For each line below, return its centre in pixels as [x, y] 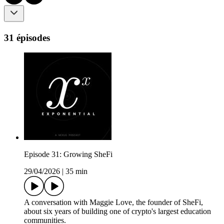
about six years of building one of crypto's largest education [117, 211]
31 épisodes [27, 37]
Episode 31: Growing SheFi [68, 154]
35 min [76, 171]
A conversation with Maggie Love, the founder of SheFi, [113, 202]
